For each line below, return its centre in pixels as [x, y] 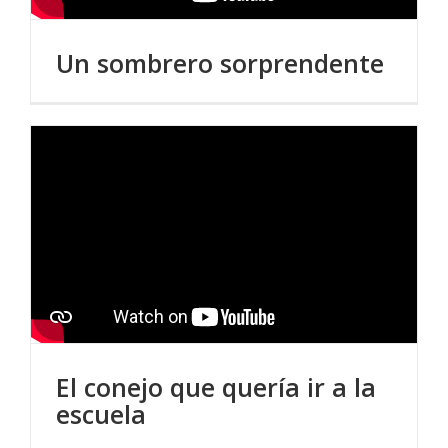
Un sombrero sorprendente [220, 63]
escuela [101, 414]
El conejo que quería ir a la [216, 387]
